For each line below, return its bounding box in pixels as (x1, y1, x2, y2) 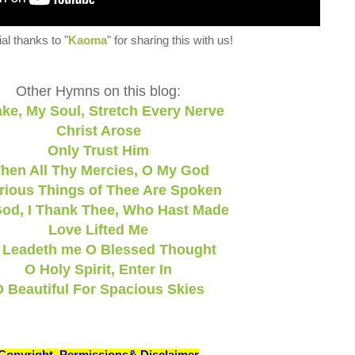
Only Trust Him (48, 143, 149, 158)
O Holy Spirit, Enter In (25, 261, 172, 277)
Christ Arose (55, 123, 141, 139)
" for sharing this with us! (107, 34, 233, 47)
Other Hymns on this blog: (16, 83, 181, 99)
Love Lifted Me (48, 222, 148, 238)
